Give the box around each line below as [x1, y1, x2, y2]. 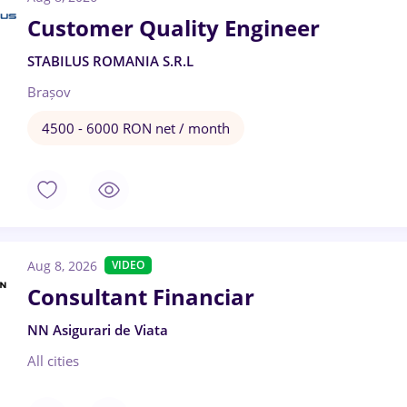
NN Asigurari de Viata [27, 321, 168, 339]
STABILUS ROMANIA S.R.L [27, 52, 194, 70]
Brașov [27, 83, 71, 101]
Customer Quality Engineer [27, 13, 320, 43]
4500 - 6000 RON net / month [42, 119, 230, 137]
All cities [27, 352, 79, 370]
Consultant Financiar [27, 282, 254, 312]
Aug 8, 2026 [27, 257, 97, 274]
